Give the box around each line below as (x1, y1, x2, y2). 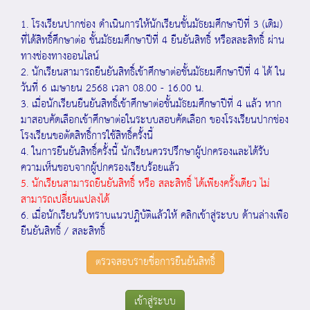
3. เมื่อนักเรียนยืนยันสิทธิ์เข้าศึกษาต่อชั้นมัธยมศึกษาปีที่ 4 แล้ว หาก (21, 95, 282, 113)
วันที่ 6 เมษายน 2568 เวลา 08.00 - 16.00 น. (21, 79, 203, 98)
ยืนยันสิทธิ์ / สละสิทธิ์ (21, 222, 105, 241)
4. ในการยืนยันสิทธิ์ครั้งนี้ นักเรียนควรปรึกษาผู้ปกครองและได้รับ (21, 143, 269, 161)
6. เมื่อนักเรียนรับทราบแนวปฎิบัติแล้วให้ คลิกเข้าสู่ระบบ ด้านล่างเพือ (21, 206, 289, 225)
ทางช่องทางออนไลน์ (21, 47, 99, 66)
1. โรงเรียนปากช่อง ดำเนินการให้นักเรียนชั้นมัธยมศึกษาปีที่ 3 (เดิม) (21, 15, 282, 34)
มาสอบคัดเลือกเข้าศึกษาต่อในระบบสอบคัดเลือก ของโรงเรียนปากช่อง (21, 111, 289, 129)
